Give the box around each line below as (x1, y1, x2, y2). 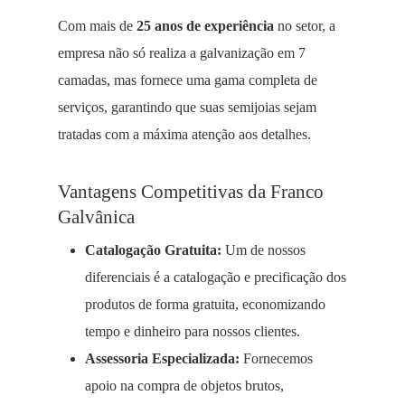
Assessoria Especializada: (85, 351, 240, 366)
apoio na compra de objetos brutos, (85, 378, 284, 393)
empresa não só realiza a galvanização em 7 (58, 45, 306, 61)
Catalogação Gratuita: (85, 242, 221, 258)
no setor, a (274, 18, 335, 33)
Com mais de (58, 18, 137, 33)
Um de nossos (221, 242, 306, 258)
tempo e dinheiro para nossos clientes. (85, 324, 300, 339)
